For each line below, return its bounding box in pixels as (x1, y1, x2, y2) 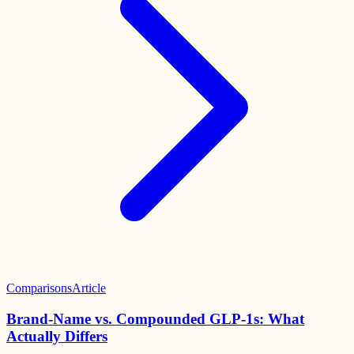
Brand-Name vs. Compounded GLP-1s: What (6, 311, 304, 328)
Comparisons (6, 281, 72, 296)
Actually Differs (6, 328, 107, 345)
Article (72, 281, 106, 296)
